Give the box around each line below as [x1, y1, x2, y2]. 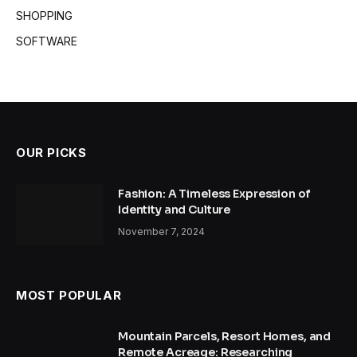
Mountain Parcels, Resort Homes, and [118, 328, 331, 343]
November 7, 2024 [118, 225, 205, 237]
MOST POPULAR [16, 287, 122, 303]
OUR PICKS [16, 144, 87, 160]
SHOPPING [16, 8, 73, 22]
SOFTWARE [16, 33, 77, 48]
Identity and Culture [118, 202, 231, 217]
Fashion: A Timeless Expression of [118, 186, 311, 201]
